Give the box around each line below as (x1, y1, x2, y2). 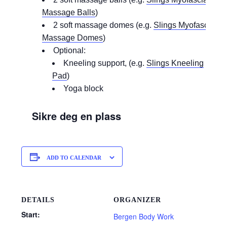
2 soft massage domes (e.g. (53, 21, 154, 29)
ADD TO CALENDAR (46, 155, 101, 161)
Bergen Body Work (113, 211, 174, 221)
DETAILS (21, 196, 55, 204)
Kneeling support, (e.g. (63, 59, 146, 67)
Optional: (53, 46, 86, 55)
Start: (21, 209, 41, 219)
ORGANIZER (113, 196, 161, 204)
